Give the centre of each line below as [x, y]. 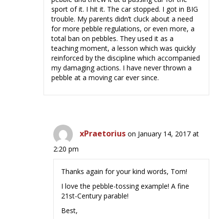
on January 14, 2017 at [164, 134]
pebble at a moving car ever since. [105, 78]
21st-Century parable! [95, 196]
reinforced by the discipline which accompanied [126, 58]
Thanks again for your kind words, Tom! [124, 172]
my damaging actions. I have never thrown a [122, 68]
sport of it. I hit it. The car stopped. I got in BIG [125, 9]
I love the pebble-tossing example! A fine [125, 186]
